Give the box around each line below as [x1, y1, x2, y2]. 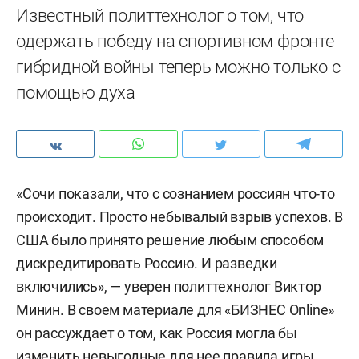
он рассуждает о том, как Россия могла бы [16, 325, 297, 341]
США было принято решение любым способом [16, 232, 325, 248]
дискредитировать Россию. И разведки [16, 255, 277, 272]
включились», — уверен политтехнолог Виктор [16, 278, 321, 295]
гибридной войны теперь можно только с [16, 57, 341, 77]
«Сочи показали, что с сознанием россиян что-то [16, 185, 335, 202]
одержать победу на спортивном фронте [16, 31, 334, 51]
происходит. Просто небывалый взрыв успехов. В [16, 208, 343, 225]
